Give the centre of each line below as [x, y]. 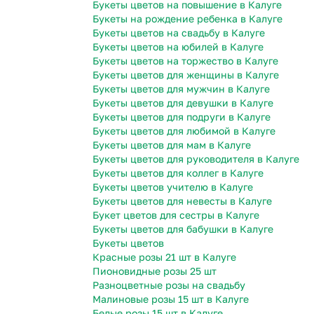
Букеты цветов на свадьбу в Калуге [179, 33]
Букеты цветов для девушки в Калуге [183, 103]
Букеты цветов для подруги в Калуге [182, 117]
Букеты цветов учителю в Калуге [173, 187]
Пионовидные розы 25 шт [155, 271]
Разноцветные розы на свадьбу [169, 285]
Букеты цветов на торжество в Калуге [185, 61]
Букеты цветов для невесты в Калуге [182, 201]
